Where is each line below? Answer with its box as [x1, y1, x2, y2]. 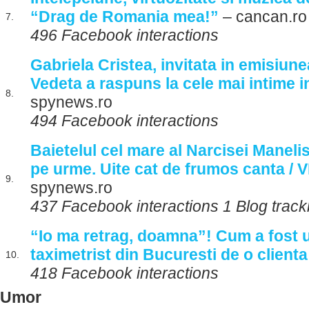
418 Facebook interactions [30, 264, 219, 282]
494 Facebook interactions [30, 112, 219, 130]
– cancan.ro [219, 8, 307, 26]
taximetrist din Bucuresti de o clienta [30, 246, 308, 263]
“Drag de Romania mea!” [30, 8, 219, 26]
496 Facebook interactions [30, 26, 219, 44]
